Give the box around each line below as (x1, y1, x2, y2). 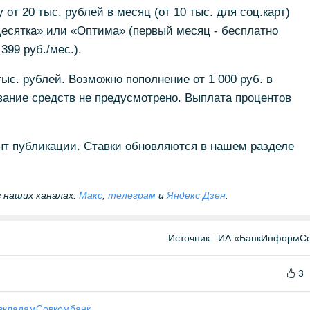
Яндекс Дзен (166, 190, 226, 201)
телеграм (107, 190, 156, 201)
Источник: (168, 232, 212, 244)
